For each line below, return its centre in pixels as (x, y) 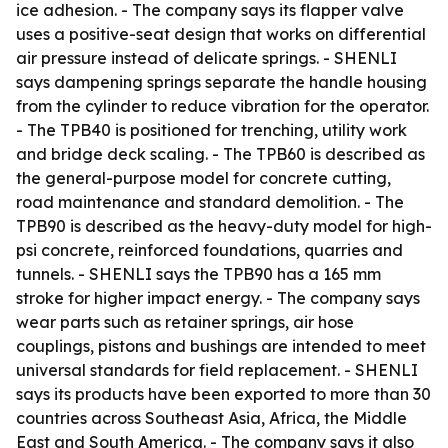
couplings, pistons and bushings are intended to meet (221, 346)
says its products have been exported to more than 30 (223, 394)
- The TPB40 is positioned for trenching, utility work (211, 130)
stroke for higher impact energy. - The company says (218, 298)
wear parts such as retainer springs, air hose (185, 322)
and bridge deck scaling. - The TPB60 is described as (220, 154)
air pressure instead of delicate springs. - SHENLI (206, 58)
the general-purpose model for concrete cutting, (203, 178)
